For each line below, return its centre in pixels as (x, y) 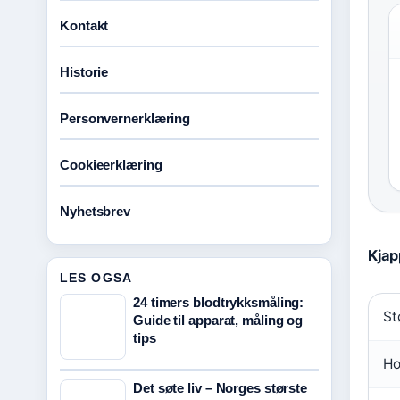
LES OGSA (96, 278)
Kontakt (84, 25)
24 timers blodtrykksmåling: (219, 302)
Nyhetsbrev (95, 211)
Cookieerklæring (111, 165)
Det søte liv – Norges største (221, 388)
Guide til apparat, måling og (218, 320)
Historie (84, 72)
